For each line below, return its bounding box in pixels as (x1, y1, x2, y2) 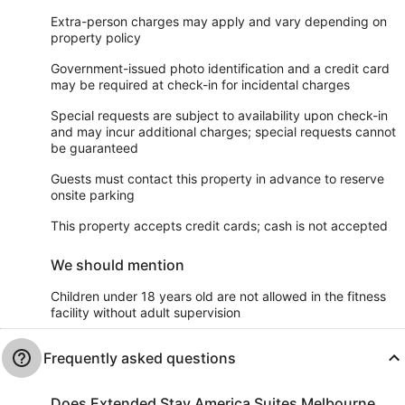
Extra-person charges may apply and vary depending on (51, 13, 387, 29)
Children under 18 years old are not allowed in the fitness (51, 287, 386, 304)
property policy (51, 29, 141, 45)
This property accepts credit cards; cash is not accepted (51, 217, 388, 233)
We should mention (51, 255, 184, 274)
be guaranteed (51, 139, 138, 155)
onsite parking (51, 186, 135, 202)
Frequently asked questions (43, 348, 236, 367)
